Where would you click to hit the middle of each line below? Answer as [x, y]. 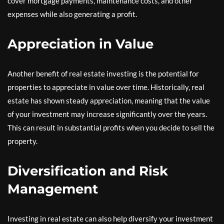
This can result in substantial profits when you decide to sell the [111, 127]
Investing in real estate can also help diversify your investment [110, 218]
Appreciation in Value [80, 44]
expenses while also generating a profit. [72, 14]
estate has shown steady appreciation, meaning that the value [109, 100]
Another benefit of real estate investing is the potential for [103, 73]
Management [53, 189]
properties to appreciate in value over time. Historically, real [106, 87]
